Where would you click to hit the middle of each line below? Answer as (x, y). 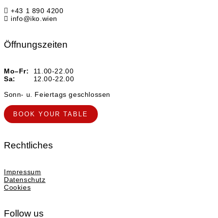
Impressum (23, 172)
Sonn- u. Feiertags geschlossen (57, 94)
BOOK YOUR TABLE (51, 114)
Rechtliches (28, 145)
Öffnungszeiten (36, 44)
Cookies (18, 188)
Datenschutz (25, 180)
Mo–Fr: (17, 71)
